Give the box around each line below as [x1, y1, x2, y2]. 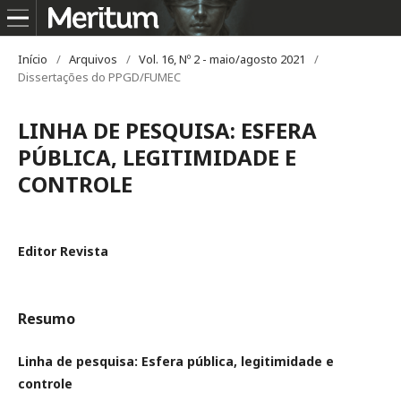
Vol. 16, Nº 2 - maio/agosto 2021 [139, 51, 305, 67]
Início [18, 51, 47, 67]
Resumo [18, 309, 75, 328]
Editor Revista [18, 243, 108, 260]
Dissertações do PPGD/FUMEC [18, 69, 181, 85]
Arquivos [69, 51, 117, 67]
